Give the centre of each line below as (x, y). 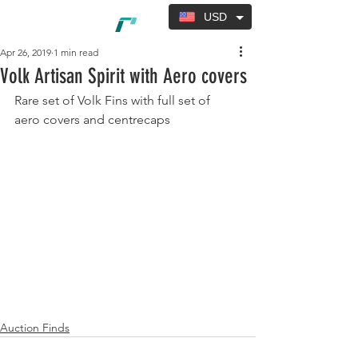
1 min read (76, 53)
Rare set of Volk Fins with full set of (114, 101)
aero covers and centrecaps (92, 120)
